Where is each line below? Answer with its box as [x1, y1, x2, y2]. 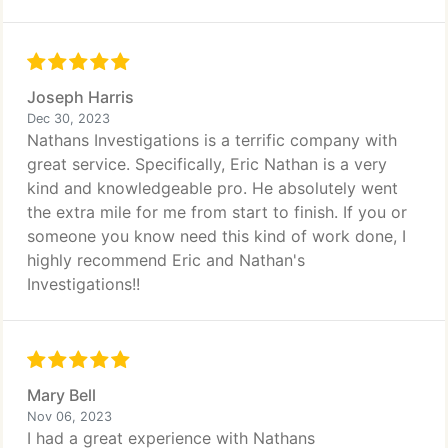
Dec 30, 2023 [27, 111, 110, 126]
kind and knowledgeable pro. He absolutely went [27, 178, 398, 198]
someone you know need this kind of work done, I [27, 226, 406, 246]
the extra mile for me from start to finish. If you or [27, 202, 407, 222]
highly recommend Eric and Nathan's [27, 250, 305, 270]
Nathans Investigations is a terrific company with [27, 130, 397, 150]
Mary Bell [27, 385, 96, 405]
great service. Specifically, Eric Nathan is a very [27, 154, 387, 174]
